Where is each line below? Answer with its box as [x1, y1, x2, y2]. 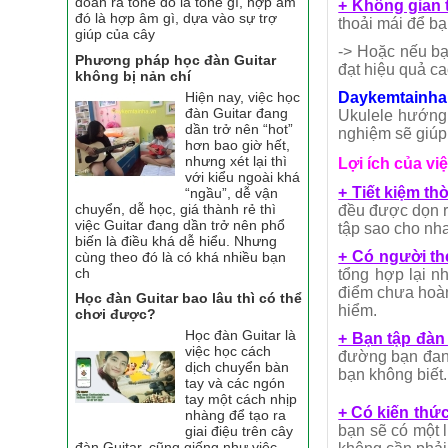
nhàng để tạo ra [185, 407, 287, 424]
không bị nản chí [75, 67, 192, 84]
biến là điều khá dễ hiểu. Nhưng [75, 232, 278, 249]
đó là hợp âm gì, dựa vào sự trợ [75, 10, 278, 27]
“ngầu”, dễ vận [185, 184, 279, 201]
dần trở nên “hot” [185, 120, 294, 137]
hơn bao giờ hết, [185, 136, 291, 153]
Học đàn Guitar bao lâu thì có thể [75, 290, 303, 307]
